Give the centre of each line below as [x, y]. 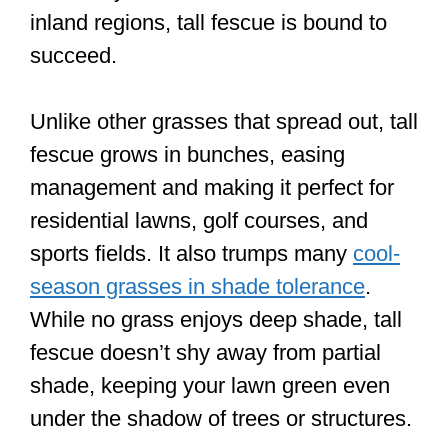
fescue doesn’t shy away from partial [205, 352]
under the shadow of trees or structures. [221, 418]
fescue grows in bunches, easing [187, 154]
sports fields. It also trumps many [191, 253]
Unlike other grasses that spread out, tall [224, 121]
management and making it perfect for [212, 187]
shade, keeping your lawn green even [210, 385]
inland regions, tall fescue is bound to [208, 22]
